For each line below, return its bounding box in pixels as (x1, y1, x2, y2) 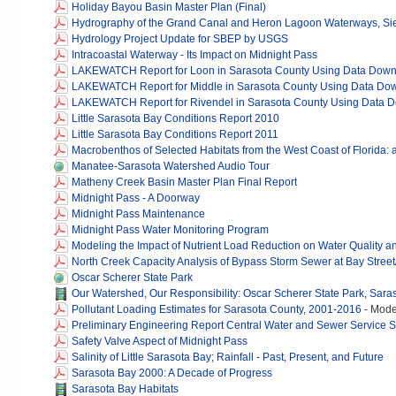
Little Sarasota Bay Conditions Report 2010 (72, 112, 279, 125)
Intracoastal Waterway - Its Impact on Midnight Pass (72, 49, 317, 61)
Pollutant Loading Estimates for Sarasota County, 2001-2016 (72, 303, 362, 316)
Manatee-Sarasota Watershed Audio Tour (72, 160, 270, 172)
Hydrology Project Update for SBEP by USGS (72, 33, 288, 45)
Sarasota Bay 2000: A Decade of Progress (72, 367, 272, 379)
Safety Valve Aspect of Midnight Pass (72, 335, 247, 347)
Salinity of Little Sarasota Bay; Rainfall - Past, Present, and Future (72, 351, 384, 363)
